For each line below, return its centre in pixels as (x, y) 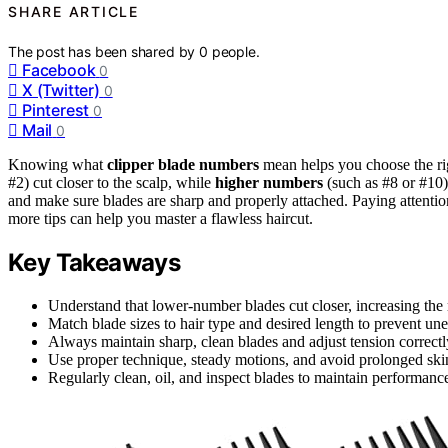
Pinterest (56, 109)
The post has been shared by (104, 51)
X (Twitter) (61, 89)
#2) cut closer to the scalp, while (111, 182)
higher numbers (269, 182)
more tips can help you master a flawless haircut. (160, 218)
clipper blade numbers (183, 164)
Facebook (59, 69)
